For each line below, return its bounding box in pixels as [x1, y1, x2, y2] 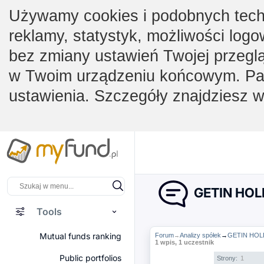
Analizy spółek [179, 232, 221, 239]
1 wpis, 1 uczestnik [154, 239, 214, 246]
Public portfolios [60, 253, 121, 263]
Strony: [216, 255, 239, 262]
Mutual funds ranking [39, 231, 121, 241]
